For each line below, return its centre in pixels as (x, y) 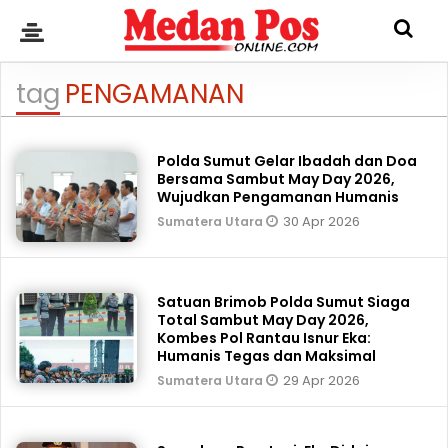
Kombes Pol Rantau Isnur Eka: (264, 338)
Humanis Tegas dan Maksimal (267, 356)
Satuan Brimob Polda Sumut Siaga (284, 302)
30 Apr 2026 (322, 221)
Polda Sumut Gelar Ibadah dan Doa (287, 161)
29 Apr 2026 (322, 380)
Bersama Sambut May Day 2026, (276, 179)
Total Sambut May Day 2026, (263, 320)
